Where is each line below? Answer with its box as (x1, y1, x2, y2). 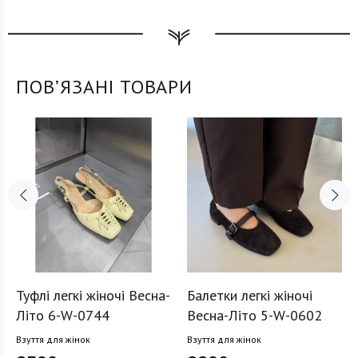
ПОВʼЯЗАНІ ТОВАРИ (16, 74, 193, 99)
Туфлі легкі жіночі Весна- (16, 286, 170, 304)
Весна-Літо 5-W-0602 (187, 306, 322, 324)
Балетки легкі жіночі (187, 286, 312, 304)
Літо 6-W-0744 (16, 306, 109, 324)
